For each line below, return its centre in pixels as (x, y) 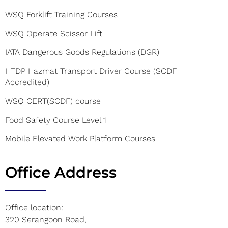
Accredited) (27, 82)
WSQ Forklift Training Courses (61, 14)
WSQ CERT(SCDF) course (53, 101)
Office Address (61, 172)
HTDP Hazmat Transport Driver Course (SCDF (91, 71)
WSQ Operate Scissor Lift (54, 33)
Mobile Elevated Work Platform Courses (80, 138)
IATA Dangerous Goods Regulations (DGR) (82, 52)
